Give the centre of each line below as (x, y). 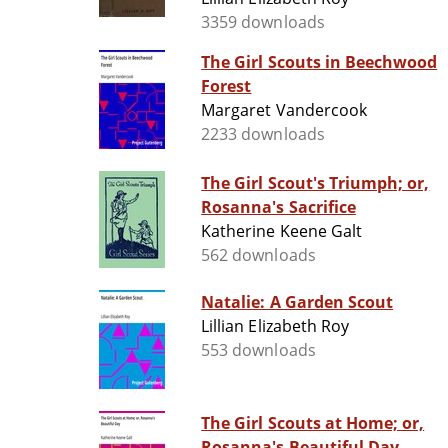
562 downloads (258, 255)
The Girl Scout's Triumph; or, (315, 183)
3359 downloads (263, 22)
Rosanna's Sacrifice (278, 207)
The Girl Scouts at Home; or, (313, 423)
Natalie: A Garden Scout (297, 302)
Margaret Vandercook (284, 110)
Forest (226, 86)
